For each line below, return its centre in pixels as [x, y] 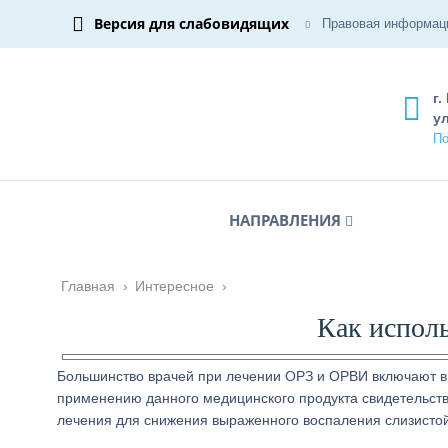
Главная [88, 286]
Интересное [174, 286]
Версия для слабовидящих [191, 23]
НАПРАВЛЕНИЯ [285, 220]
